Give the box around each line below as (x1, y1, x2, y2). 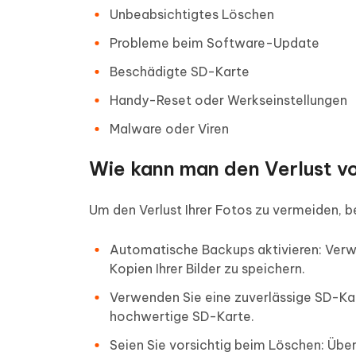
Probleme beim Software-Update (110, 35, 319, 51)
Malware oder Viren (110, 121, 229, 137)
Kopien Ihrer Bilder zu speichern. (110, 261, 305, 277)
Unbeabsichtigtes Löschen (110, 6, 274, 22)
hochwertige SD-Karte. (110, 308, 254, 324)
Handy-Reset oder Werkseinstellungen (110, 92, 347, 108)
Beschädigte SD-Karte (110, 64, 250, 79)
